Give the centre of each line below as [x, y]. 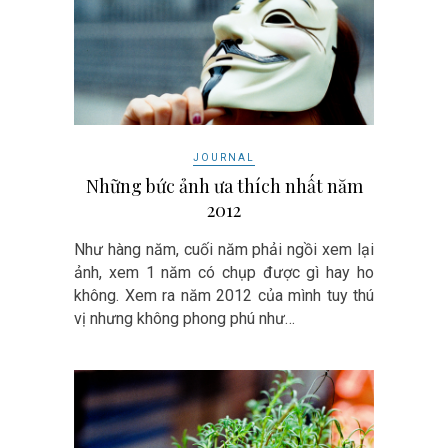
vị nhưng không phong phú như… [184, 318]
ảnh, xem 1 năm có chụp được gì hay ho [224, 272]
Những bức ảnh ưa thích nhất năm [224, 185]
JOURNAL [224, 157]
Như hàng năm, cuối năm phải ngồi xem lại [224, 249]
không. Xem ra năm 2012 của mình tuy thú [224, 295]
